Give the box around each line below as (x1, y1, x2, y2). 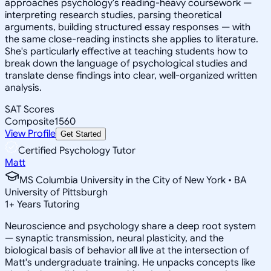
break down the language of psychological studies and (5, 57, 247, 70)
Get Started (60, 129, 101, 139)
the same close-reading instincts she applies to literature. (5, 33, 258, 45)
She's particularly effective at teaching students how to (5, 45, 248, 57)
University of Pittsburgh (5, 186, 108, 198)
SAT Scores (5, 103, 54, 116)
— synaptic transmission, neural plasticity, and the (5, 232, 224, 244)
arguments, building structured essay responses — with (5, 21, 250, 33)
